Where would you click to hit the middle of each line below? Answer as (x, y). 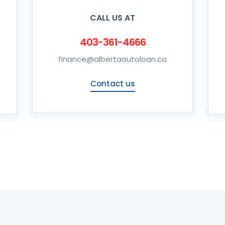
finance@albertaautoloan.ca (113, 59)
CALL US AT (113, 18)
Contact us (113, 84)
